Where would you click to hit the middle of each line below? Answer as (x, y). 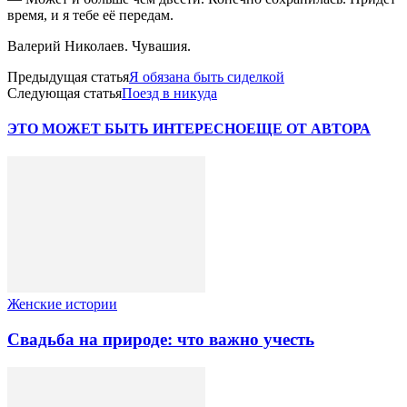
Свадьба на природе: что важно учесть (161, 340)
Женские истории (62, 304)
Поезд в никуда (169, 93)
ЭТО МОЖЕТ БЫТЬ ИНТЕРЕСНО (127, 129)
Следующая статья (65, 93)
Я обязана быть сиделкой (207, 76)
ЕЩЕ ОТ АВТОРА (308, 129)
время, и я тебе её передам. (90, 15)
